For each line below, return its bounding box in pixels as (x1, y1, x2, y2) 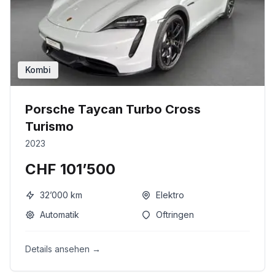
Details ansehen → (25, 244, 101, 254)
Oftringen (156, 209, 194, 220)
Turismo (25, 119, 74, 134)
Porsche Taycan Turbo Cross (25, 102, 201, 117)
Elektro (156, 190, 184, 200)
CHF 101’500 (25, 160, 115, 178)
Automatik (40, 209, 79, 220)
